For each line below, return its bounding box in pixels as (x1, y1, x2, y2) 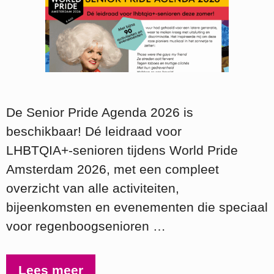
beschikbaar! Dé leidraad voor (6, 124, 182, 138)
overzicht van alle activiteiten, (6, 180, 179, 195)
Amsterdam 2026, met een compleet (6, 161, 219, 176)
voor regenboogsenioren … (6, 218, 166, 233)
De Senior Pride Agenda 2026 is (6, 105, 193, 119)
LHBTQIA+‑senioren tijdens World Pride (6, 143, 238, 157)
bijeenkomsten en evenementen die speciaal (6, 199, 268, 214)
